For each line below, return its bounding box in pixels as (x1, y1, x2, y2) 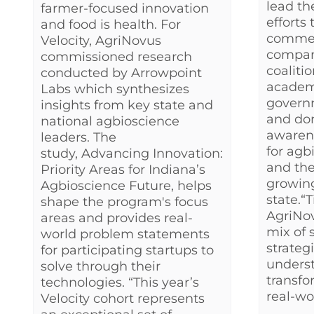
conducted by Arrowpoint (41, 65, 202, 81)
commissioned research (41, 49, 192, 65)
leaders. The (41, 130, 116, 146)
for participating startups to (41, 243, 214, 259)
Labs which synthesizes (41, 81, 189, 97)
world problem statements (41, 226, 210, 243)
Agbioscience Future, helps (41, 178, 212, 194)
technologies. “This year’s (41, 275, 199, 291)
